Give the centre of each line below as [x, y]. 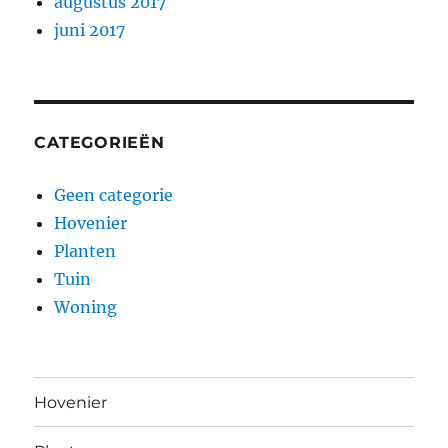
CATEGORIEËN [99, 143]
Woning [86, 307]
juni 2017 [90, 30]
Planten [85, 251]
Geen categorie [114, 195]
